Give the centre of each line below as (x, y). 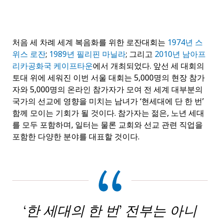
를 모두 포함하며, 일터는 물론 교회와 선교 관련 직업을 (108, 125)
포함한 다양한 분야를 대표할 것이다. (77, 137)
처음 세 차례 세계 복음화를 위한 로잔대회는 (90, 42)
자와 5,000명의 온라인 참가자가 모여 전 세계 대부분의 (108, 90)
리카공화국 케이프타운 (53, 66)
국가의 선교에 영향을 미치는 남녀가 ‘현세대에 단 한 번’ (108, 101)
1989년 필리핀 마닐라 (87, 54)
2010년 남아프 (180, 54)
